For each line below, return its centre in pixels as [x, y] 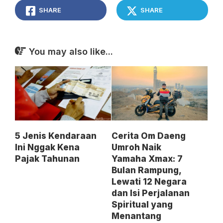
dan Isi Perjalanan [151, 193]
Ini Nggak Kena [47, 147]
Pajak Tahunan [47, 159]
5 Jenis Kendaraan [56, 136]
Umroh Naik [136, 147]
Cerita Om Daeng [149, 136]
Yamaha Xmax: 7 [147, 159]
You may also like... [71, 52]
